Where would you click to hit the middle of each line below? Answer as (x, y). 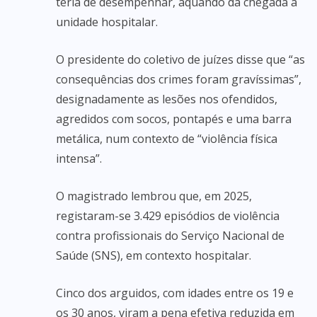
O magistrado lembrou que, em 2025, (154, 196)
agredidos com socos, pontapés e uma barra (174, 119)
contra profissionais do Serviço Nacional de (170, 236)
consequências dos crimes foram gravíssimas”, (179, 79)
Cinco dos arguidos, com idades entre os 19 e (175, 293)
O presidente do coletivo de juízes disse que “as (180, 59)
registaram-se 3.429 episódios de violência (168, 216)
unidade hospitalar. (107, 22)
